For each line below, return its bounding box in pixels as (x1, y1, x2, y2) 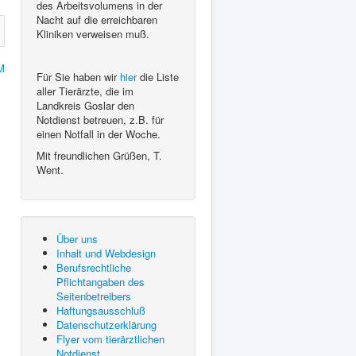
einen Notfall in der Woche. (37, 126, 161, 142)
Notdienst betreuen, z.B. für (37, 112, 164, 128)
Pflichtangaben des (56, 274, 145, 290)
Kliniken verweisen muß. (37, 26, 149, 42)
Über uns (56, 231, 98, 247)
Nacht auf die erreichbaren (37, 12, 157, 28)
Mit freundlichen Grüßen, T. (37, 148, 162, 164)
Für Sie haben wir (37, 69, 120, 85)
